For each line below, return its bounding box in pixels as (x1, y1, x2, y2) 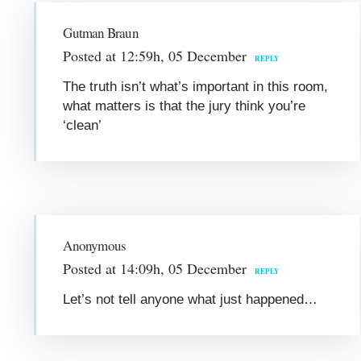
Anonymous (63, 235, 127, 255)
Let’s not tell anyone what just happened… (63, 291, 318, 307)
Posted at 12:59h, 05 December (63, 45, 247, 65)
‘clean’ (63, 117, 102, 133)
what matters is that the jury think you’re (63, 98, 306, 114)
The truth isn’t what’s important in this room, (63, 78, 329, 94)
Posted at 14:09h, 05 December (63, 258, 247, 278)
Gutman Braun (63, 23, 139, 42)
